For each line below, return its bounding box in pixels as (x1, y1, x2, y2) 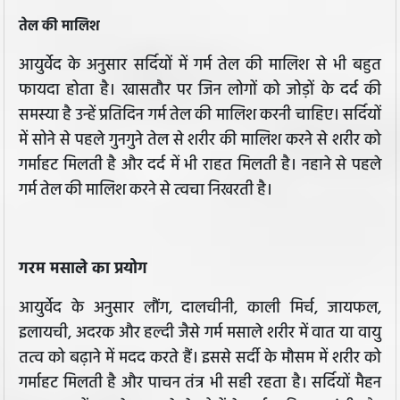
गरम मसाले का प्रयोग (19, 256, 147, 283)
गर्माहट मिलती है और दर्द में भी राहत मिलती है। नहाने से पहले (19, 153, 381, 179)
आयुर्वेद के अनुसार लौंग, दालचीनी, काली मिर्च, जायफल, (19, 296, 381, 322)
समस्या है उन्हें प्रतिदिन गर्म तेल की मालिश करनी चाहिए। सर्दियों (19, 103, 381, 129)
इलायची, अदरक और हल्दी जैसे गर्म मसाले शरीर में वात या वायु (19, 321, 381, 347)
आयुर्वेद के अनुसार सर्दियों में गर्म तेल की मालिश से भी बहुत (19, 53, 381, 79)
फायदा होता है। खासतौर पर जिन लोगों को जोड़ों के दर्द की (19, 78, 381, 104)
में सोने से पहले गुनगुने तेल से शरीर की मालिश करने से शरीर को (19, 128, 381, 154)
